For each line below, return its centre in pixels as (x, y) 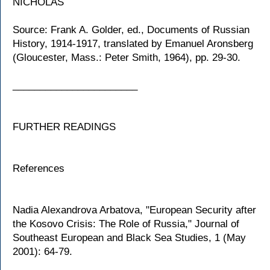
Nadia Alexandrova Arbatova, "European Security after (134, 210)
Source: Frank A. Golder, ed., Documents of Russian (131, 30)
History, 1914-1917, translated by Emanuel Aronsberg (133, 44)
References (39, 168)
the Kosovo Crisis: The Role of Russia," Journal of (126, 224)
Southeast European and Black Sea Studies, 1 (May (129, 238)
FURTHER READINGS (64, 127)
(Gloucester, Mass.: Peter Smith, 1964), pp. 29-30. (127, 58)
